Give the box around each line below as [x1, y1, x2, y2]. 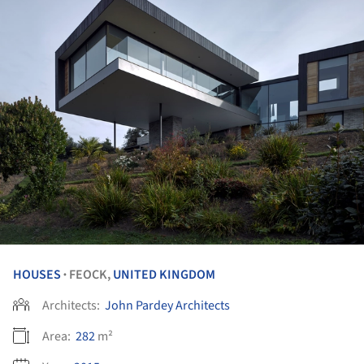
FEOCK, [69, 265, 113, 284]
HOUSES [13, 265, 61, 284]
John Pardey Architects [105, 296, 230, 314]
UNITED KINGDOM [113, 265, 215, 284]
